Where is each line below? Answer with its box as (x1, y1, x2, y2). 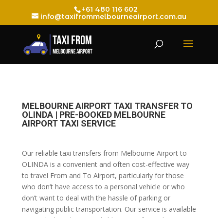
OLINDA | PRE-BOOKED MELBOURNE (21, 109, 165, 120)
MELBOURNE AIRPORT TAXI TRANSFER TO (21, 101, 193, 111)
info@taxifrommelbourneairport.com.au (40, 12, 186, 21)
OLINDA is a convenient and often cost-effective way (21, 160, 189, 169)
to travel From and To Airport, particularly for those (21, 171, 184, 180)
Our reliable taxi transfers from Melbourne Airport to (21, 148, 187, 158)
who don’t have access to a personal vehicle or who (21, 182, 185, 191)
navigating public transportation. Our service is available (21, 204, 196, 214)
